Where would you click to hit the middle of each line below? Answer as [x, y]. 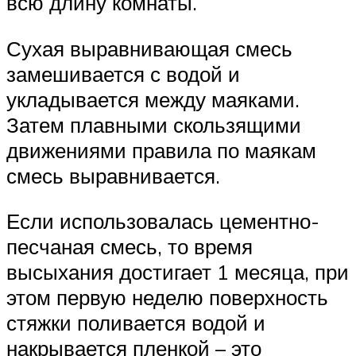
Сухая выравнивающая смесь [149, 48]
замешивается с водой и [123, 74]
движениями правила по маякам [161, 150]
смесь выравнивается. [113, 175]
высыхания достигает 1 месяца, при [178, 272]
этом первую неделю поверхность [167, 298]
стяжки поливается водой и [136, 323]
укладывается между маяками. [153, 99]
